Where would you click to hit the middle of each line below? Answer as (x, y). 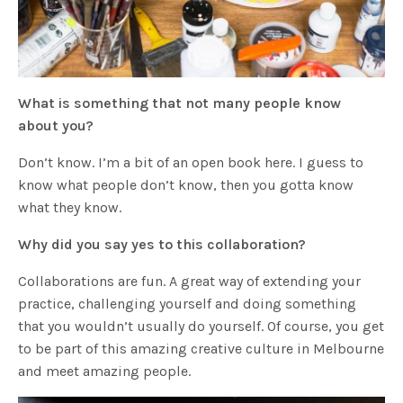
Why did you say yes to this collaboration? (162, 245)
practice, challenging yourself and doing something (188, 304)
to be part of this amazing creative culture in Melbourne (201, 349)
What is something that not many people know (180, 103)
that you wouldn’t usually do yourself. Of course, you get (201, 327)
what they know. (70, 208)
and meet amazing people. (105, 372)
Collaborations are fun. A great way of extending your (190, 282)
